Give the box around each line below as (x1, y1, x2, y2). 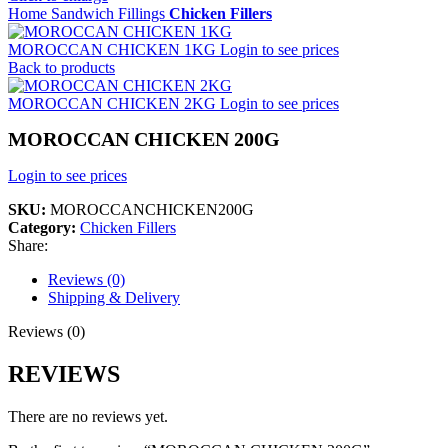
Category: (8, 218, 76, 236)
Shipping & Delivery (48, 288, 180, 306)
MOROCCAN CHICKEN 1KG (8, 41, 220, 59)
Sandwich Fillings (51, 5, 169, 23)
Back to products (8, 59, 115, 77)
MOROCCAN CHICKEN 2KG (8, 95, 220, 113)
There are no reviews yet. (8, 407, 168, 425)
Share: (8, 236, 48, 254)
